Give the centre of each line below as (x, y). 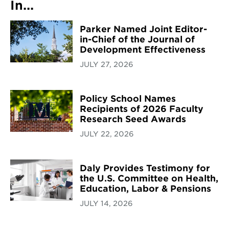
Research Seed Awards (133, 119)
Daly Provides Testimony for (145, 168)
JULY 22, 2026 (107, 134)
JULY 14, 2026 (107, 203)
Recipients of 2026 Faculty (142, 109)
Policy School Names (128, 99)
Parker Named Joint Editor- (144, 29)
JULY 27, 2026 (107, 65)
